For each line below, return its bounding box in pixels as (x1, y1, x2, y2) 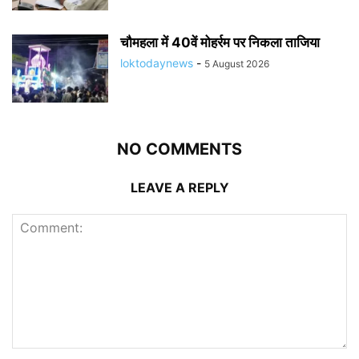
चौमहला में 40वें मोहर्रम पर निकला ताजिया (120, 34, 320, 50)
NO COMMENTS (117, 139, 242, 159)
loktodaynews (120, 56, 193, 70)
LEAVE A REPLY (130, 179, 229, 196)
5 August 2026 (204, 58, 269, 70)
